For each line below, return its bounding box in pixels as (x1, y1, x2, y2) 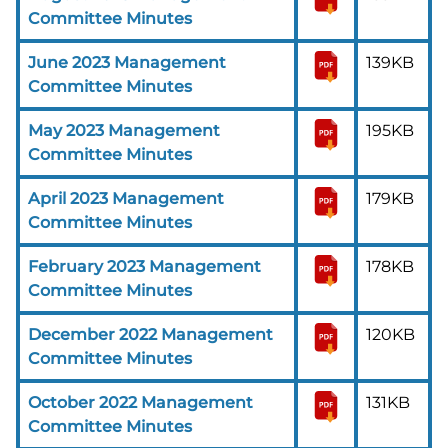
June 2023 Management (28, 52, 226, 72)
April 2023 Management (28, 188, 224, 208)
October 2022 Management (28, 392, 253, 412)
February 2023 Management (28, 256, 261, 276)
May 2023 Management (28, 120, 220, 140)
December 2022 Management (28, 324, 273, 344)
